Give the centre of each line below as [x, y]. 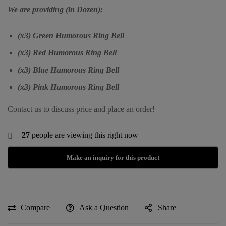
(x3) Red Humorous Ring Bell [67, 52]
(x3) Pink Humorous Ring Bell [68, 87]
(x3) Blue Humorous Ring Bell [68, 70]
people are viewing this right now [84, 135]
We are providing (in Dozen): [55, 9]
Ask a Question [104, 208]
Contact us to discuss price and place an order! [81, 109]
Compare [35, 208]
